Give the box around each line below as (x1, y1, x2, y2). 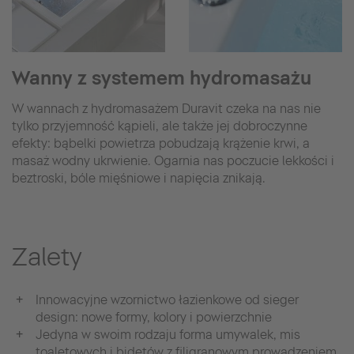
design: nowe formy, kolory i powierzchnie (36, 309, 272, 325)
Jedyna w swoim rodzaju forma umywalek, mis (36, 326, 300, 342)
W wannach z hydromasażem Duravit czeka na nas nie (12, 100, 321, 116)
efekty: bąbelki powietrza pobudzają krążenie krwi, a (12, 135, 310, 151)
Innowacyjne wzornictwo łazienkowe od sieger (36, 292, 299, 307)
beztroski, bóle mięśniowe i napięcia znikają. (12, 170, 265, 186)
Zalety (12, 241, 82, 272)
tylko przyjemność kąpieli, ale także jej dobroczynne (12, 118, 307, 134)
